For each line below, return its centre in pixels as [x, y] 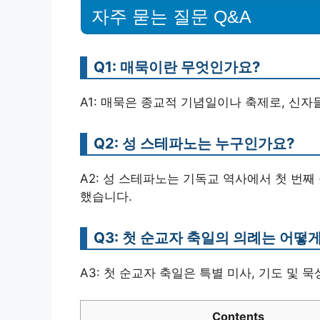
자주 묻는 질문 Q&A [171, 16]
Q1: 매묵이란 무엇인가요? [177, 66]
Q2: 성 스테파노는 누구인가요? [194, 143]
